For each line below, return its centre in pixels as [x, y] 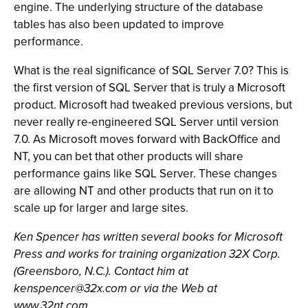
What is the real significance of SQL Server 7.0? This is [151, 70]
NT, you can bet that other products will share [129, 156]
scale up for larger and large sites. [101, 208]
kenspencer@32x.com [70, 288]
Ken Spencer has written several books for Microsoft [148, 237]
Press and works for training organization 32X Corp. [147, 254]
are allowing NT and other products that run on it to [144, 191]
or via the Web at [172, 288]
